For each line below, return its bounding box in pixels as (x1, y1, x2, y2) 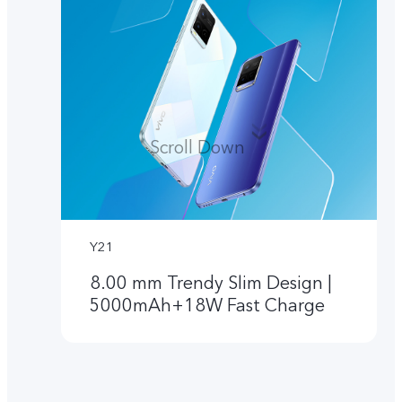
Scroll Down (149, 135, 245, 160)
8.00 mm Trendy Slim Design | (90, 271, 333, 296)
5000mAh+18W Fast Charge (90, 293, 326, 319)
